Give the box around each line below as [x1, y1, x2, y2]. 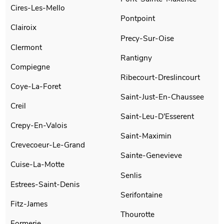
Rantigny [120, 52, 152, 63]
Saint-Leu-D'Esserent [120, 111, 194, 122]
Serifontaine [120, 189, 162, 200]
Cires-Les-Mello [10, 2, 65, 13]
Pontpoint [120, 13, 155, 24]
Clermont [10, 41, 42, 52]
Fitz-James [10, 198, 48, 209]
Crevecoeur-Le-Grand [10, 139, 85, 150]
